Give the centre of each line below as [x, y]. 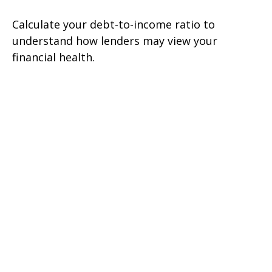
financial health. [53, 57]
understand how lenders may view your [115, 40]
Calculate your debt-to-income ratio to [114, 24]
